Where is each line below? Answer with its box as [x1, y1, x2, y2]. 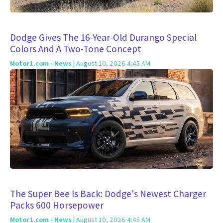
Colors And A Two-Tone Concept [10, 42, 141, 55]
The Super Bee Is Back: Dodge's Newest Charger [10, 187, 206, 200]
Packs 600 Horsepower [10, 199, 104, 212]
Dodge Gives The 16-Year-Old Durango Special [10, 31, 197, 44]
